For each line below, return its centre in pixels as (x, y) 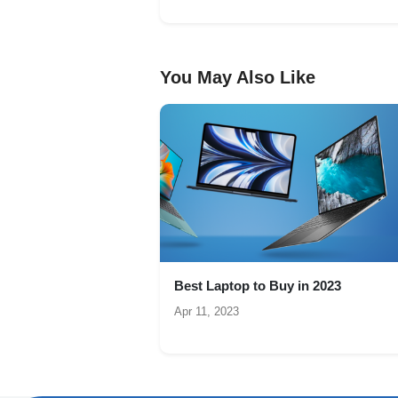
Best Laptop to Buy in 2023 (258, 286)
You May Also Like (238, 77)
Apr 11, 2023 (207, 312)
